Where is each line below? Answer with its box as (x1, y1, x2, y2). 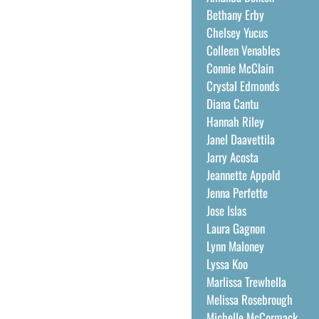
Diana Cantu (206, 95, 258, 113)
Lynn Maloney (206, 237, 264, 255)
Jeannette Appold (206, 166, 281, 184)
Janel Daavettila (206, 130, 275, 148)
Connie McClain (206, 59, 273, 77)
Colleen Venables (206, 41, 280, 59)
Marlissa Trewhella (206, 273, 286, 291)
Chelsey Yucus (206, 23, 268, 41)
